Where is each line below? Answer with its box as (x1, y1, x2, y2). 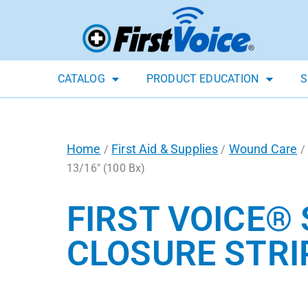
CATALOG (57, 72, 105, 86)
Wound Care (228, 142, 298, 157)
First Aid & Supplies (111, 142, 219, 157)
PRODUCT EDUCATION (146, 72, 259, 86)
